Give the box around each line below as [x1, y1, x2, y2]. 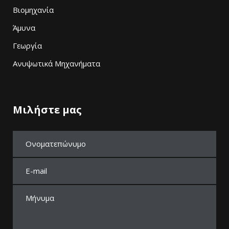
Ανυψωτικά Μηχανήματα [13, 58, 100, 68]
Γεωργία [13, 40, 42, 51]
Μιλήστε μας [13, 102, 82, 117]
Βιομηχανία [13, 4, 54, 15]
